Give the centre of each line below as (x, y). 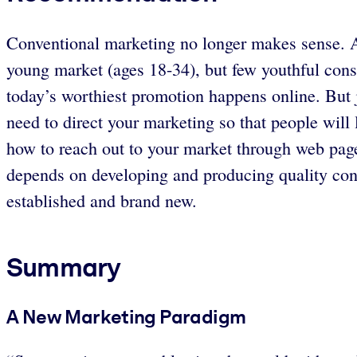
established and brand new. (102, 201)
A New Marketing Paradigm (126, 316)
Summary (64, 267)
